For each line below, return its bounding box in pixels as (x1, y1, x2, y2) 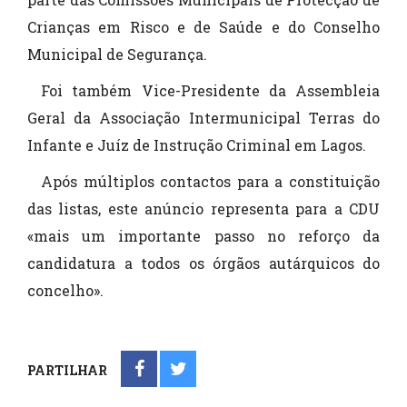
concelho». (27, 281, 104, 301)
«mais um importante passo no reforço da (27, 226, 380, 246)
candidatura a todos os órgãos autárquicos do (27, 253, 380, 273)
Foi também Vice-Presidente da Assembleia (41, 81, 380, 101)
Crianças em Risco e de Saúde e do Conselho (27, 17, 380, 37)
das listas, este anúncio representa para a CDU (27, 199, 380, 219)
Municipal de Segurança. (27, 45, 207, 65)
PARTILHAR (27, 362, 115, 380)
